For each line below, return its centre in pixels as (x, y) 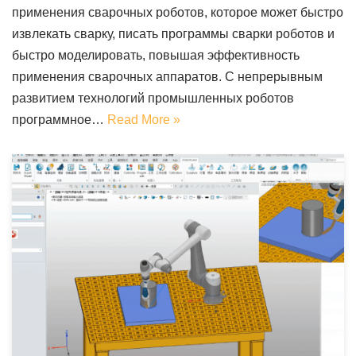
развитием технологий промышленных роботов (153, 98)
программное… (60, 119)
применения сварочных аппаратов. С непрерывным (167, 76)
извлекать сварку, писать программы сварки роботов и (173, 33)
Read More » (144, 119)
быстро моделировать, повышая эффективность (156, 55)
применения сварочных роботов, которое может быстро (178, 12)
